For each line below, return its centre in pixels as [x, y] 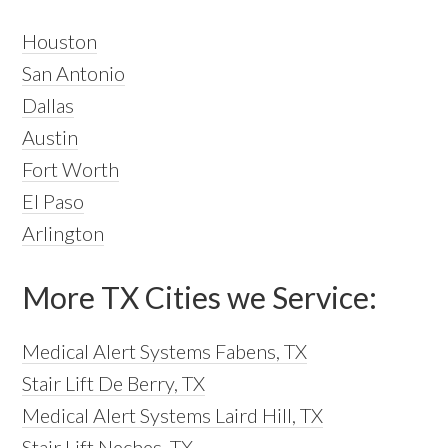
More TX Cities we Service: [200, 296]
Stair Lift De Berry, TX [114, 382]
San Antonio [74, 72]
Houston [60, 40]
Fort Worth [71, 168]
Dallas [48, 104]
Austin [50, 136]
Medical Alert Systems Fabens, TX [165, 350]
